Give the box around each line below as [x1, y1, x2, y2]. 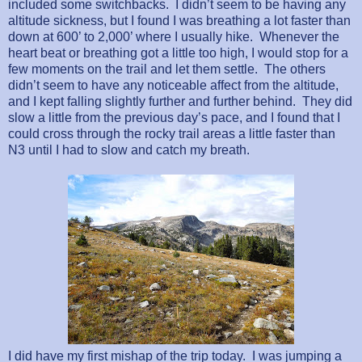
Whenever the [259, 29, 339, 44]
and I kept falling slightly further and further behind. [8, 94, 296, 108]
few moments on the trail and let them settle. [8, 61, 258, 76]
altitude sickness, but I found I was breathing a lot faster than [8, 13, 351, 27]
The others [264, 61, 326, 76]
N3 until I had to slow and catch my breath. [8, 142, 250, 157]
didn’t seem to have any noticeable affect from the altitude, [8, 78, 339, 92]
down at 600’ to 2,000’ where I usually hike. [8, 29, 253, 44]
